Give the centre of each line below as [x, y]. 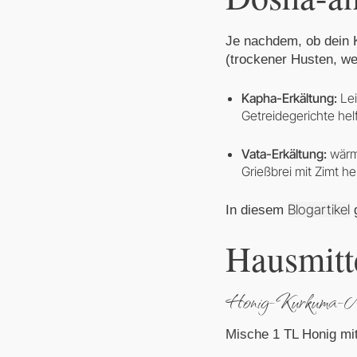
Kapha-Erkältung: [289, 98]
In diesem [257, 210]
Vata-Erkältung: [284, 154]
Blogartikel [319, 210]
